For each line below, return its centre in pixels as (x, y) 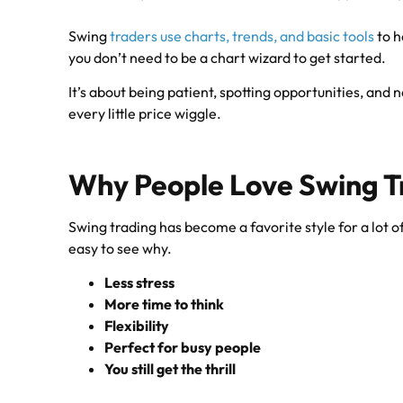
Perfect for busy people (183, 348)
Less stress (140, 283)
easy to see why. (121, 248)
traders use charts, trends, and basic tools (242, 36)
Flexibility (137, 326)
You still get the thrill (170, 369)
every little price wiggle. (145, 114)
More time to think (165, 304)
